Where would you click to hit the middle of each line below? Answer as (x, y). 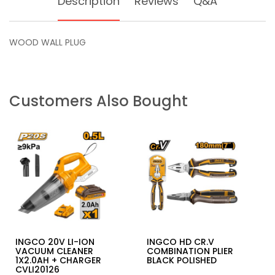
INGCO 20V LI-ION (55, 242)
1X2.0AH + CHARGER (58, 260)
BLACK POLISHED (182, 260)
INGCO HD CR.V (180, 242)
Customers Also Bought (99, 101)
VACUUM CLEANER (54, 251)
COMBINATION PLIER (190, 251)
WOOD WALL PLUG (48, 42)
